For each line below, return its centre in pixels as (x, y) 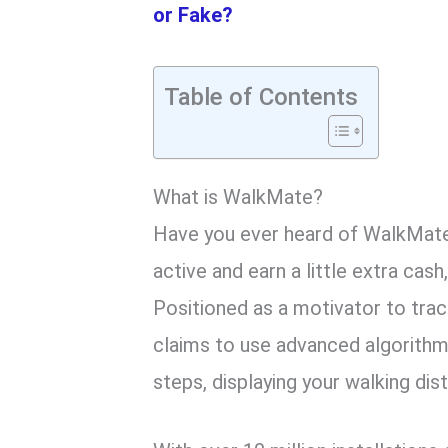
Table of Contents (261, 96)
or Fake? (193, 15)
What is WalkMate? (238, 197)
